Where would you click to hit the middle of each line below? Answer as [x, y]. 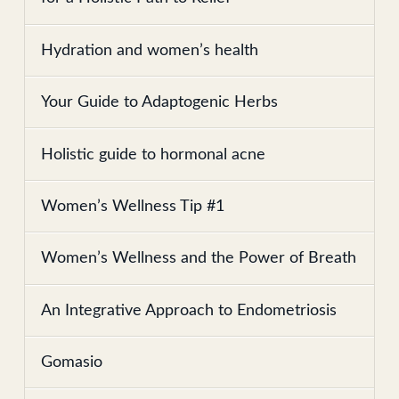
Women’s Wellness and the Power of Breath [199, 258]
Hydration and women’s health [150, 50]
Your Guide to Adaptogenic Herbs [160, 102]
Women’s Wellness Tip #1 [133, 206]
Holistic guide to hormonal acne [154, 154]
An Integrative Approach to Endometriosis [189, 310]
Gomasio [72, 362]
